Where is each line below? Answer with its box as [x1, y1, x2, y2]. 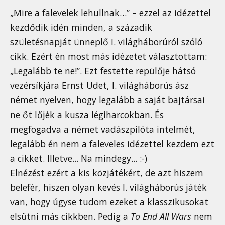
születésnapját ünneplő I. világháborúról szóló [10, 36, 202, 48]
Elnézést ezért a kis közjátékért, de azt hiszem [10, 167, 203, 179]
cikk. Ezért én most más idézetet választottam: [10, 50, 207, 63]
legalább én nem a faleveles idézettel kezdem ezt [10, 138, 214, 150]
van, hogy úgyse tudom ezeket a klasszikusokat [10, 196, 208, 208]
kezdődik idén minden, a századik [10, 21, 152, 34]
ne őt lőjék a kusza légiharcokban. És [10, 108, 164, 121]
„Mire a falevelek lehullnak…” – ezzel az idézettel [10, 7, 211, 19]
